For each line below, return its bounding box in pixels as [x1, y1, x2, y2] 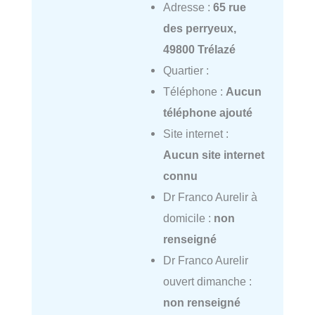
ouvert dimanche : [162, 275, 252, 288]
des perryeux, [162, 22, 236, 35]
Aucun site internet [162, 148, 264, 162]
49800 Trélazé [162, 43, 236, 56]
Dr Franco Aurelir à [162, 191, 257, 204]
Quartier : [162, 64, 209, 77]
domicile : [162, 212, 214, 225]
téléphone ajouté [162, 106, 252, 120]
